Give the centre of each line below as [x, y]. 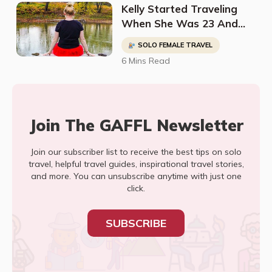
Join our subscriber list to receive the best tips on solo [136, 152]
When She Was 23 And [179, 23]
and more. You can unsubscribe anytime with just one [136, 176]
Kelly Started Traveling [179, 9]
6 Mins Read [145, 61]
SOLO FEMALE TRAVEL [175, 45]
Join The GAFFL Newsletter [136, 125]
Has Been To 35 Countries [187, 38]
